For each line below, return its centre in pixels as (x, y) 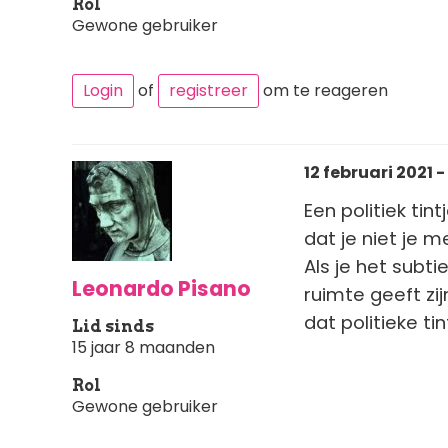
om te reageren (323, 90)
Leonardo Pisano (161, 288)
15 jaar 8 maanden (143, 347)
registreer (208, 90)
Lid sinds (113, 326)
